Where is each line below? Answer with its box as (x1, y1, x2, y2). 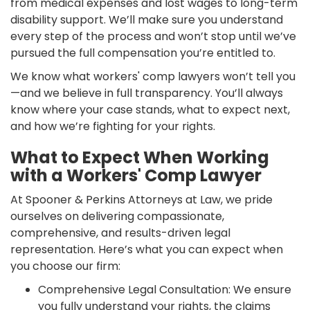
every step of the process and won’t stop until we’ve (10, 28, 296, 44)
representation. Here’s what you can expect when (10, 241, 283, 257)
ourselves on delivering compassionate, (10, 208, 224, 224)
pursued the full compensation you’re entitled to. (10, 44, 275, 61)
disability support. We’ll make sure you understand (10, 11, 283, 28)
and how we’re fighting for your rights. (10, 118, 215, 134)
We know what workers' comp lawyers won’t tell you (10, 68, 295, 84)
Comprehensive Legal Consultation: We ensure (38, 281, 291, 298)
